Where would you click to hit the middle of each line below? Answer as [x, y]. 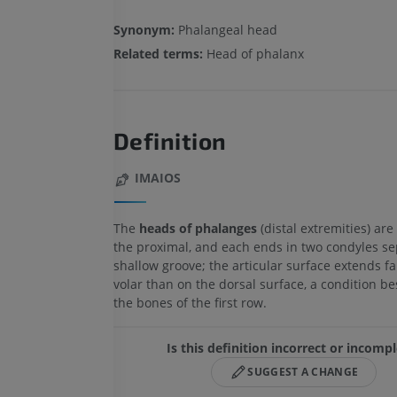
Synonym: [144, 30]
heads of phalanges [198, 229]
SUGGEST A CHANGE [303, 372]
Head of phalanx [255, 54]
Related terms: [160, 54]
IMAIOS [157, 178]
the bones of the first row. [190, 303]
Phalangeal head [226, 30]
